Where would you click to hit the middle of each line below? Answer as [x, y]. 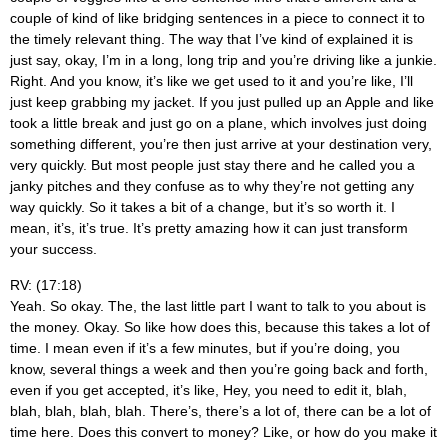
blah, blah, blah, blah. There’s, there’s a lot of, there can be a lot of [220, 410]
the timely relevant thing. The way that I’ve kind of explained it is [211, 39]
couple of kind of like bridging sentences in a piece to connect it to [217, 18]
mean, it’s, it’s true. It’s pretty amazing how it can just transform [209, 228]
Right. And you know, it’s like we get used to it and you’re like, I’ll [211, 81]
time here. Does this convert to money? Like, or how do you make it [223, 431]
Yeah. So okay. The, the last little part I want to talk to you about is [218, 305]
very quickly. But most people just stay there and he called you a [212, 165]
